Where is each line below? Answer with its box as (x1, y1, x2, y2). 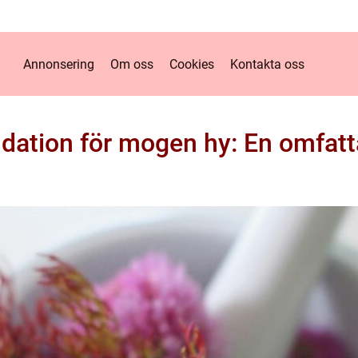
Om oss (109, 56, 153, 72)
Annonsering (22, 56, 94, 72)
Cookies (169, 56, 214, 72)
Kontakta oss (229, 56, 304, 72)
